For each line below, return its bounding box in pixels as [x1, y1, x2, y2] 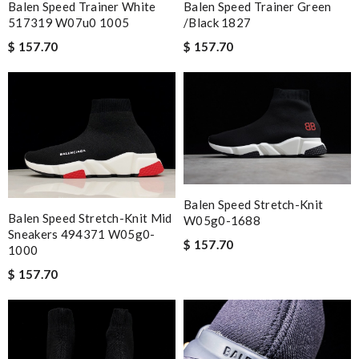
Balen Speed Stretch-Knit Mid [8, 210, 172, 225]
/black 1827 [184, 15, 252, 30]
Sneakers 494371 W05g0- [8, 226, 155, 241]
